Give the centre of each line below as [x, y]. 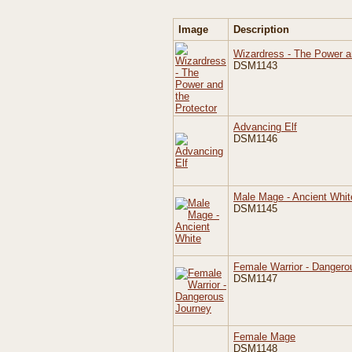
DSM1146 [255, 139]
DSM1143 [255, 66]
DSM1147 [255, 279]
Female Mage [264, 337]
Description [261, 29]
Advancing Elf [265, 127]
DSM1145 [255, 209]
